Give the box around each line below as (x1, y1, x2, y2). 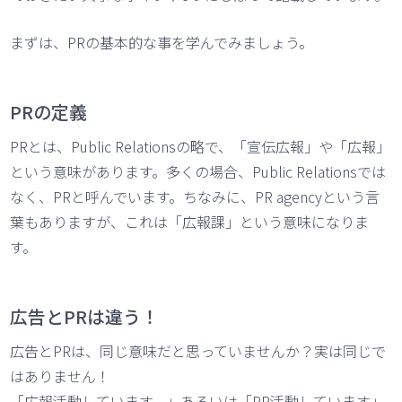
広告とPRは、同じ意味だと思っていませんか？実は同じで (10, 339, 387, 362)
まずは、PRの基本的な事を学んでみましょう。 (10, 31, 314, 53)
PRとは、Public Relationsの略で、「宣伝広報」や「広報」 (10, 135, 391, 157)
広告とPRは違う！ (10, 302, 160, 329)
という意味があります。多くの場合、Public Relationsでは (10, 160, 387, 182)
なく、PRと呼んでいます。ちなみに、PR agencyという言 (10, 185, 380, 207)
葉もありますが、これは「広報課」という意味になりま (10, 210, 370, 232)
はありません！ (10, 364, 111, 387)
